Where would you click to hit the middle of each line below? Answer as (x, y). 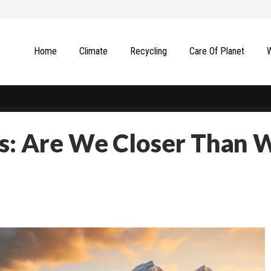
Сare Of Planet (217, 51)
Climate (94, 51)
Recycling (149, 51)
